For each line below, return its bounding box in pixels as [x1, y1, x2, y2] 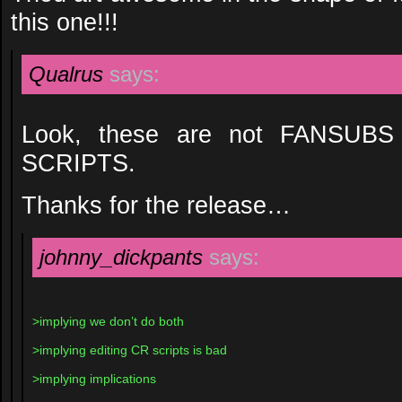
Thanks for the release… [22, 191, 291, 219]
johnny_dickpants [39, 245, 203, 269]
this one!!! [11, 8, 118, 36]
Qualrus [29, 62, 103, 86]
